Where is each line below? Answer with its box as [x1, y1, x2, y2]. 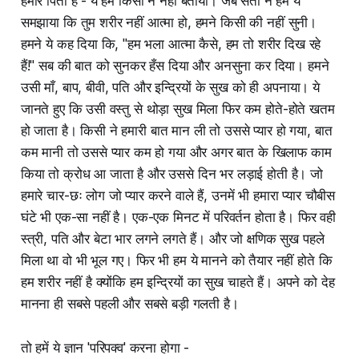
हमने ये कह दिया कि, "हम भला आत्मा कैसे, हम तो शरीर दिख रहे [20, 36, 321, 53]
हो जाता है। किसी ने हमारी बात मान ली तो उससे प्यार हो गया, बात [20, 123, 333, 139]
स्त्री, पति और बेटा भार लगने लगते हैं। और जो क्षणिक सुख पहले [20, 231, 325, 248]
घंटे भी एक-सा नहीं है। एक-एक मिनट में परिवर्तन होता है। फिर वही [20, 209, 337, 226]
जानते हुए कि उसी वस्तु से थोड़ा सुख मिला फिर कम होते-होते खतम [20, 101, 335, 118]
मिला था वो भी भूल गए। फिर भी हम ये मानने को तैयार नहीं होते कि [20, 252, 333, 269]
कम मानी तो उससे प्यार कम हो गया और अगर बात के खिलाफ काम [20, 144, 332, 161]
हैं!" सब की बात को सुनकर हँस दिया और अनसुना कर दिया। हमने [20, 58, 329, 75]
